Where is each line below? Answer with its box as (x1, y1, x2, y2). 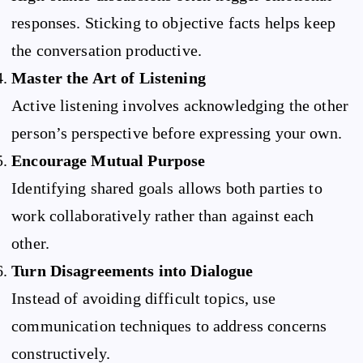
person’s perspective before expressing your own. (11, 123, 342, 142)
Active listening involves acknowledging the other (11, 96, 348, 114)
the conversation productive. (11, 41, 203, 59)
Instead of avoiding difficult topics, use (11, 288, 275, 307)
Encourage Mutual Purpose (11, 151, 206, 169)
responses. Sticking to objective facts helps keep (11, 13, 335, 32)
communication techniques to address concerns (11, 316, 327, 335)
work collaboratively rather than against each (11, 206, 314, 224)
